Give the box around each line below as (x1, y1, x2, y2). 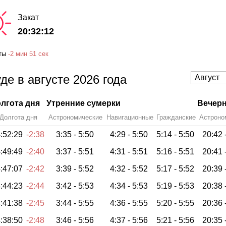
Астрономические (48, 113, 102, 121)
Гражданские (156, 113, 196, 121)
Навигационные (106, 113, 153, 121)
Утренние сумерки (46, 98, 121, 107)
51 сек (29, 50, 48, 58)
